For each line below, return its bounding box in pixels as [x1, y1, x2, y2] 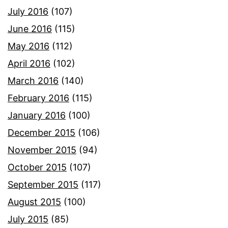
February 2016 [8, 93, 69, 104]
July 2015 [8, 214, 48, 225]
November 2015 [8, 145, 76, 156]
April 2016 [8, 58, 50, 69]
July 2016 [8, 6, 48, 17]
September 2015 [8, 179, 78, 190]
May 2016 [8, 41, 49, 52]
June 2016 [8, 23, 52, 35]
